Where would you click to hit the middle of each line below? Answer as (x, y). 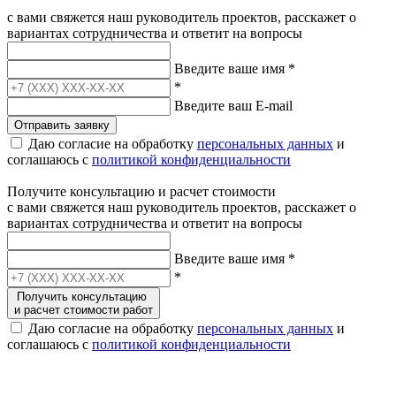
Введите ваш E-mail (233, 105)
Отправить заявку (62, 125)
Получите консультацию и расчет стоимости (141, 191)
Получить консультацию (84, 296)
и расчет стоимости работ (84, 309)
